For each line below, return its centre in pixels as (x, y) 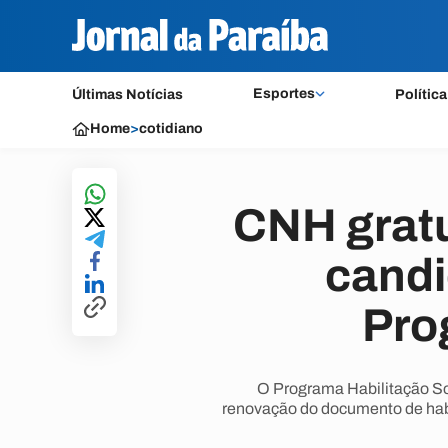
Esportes (283, 93)
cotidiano (171, 128)
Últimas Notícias (127, 94)
